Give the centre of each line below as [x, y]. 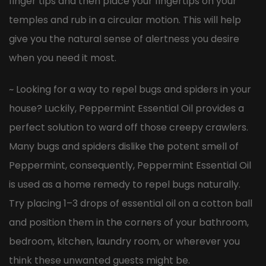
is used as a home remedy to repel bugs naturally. [125, 184]
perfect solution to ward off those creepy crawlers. [129, 127]
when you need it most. [63, 58]
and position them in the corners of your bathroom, [129, 222]
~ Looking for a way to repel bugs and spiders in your [130, 89]
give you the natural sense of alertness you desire [124, 39]
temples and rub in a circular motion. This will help [125, 20]
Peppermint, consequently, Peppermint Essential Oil [130, 165]
